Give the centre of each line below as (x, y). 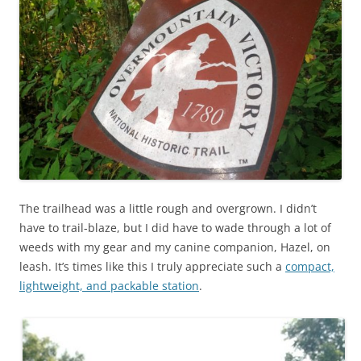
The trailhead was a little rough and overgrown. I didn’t (168, 209)
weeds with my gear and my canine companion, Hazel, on (175, 247)
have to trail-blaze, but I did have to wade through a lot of (175, 228)
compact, (310, 267)
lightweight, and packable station (109, 286)
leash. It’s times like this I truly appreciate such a (152, 267)
